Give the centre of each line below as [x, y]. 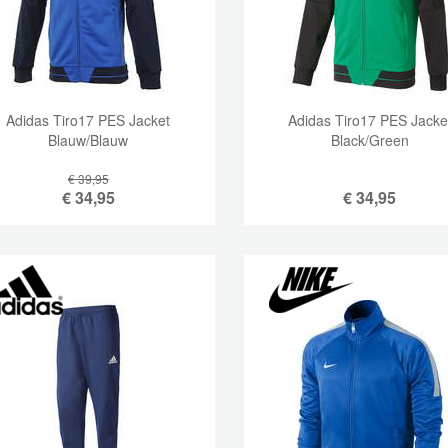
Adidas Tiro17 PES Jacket [88, 120]
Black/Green [369, 140]
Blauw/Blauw [88, 140]
